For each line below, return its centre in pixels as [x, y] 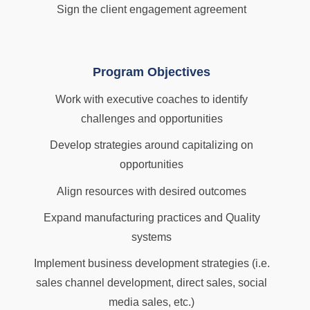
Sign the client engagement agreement [152, 10]
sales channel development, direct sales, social [152, 283]
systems [152, 237]
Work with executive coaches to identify [152, 100]
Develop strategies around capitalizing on [152, 145]
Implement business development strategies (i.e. [152, 264]
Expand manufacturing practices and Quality [152, 218]
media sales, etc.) [152, 302]
